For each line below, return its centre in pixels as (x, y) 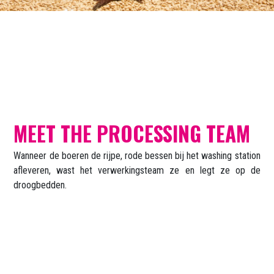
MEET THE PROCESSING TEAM (132, 134)
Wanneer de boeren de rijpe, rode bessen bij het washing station (137, 156)
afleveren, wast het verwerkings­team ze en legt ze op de (137, 171)
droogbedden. (40, 185)
